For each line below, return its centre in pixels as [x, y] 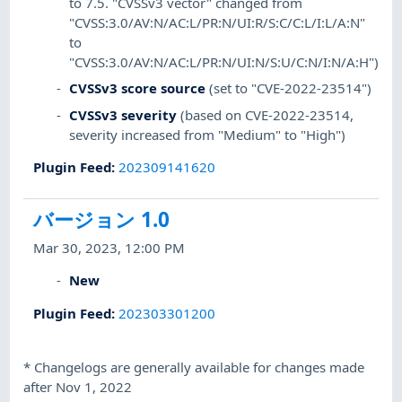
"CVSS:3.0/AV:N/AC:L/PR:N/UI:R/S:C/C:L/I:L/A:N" [218, 23]
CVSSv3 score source [138, 88]
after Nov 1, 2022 [78, 387]
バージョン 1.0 [102, 219]
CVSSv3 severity [123, 114]
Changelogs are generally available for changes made [200, 367]
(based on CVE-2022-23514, [267, 114]
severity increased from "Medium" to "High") [208, 134]
